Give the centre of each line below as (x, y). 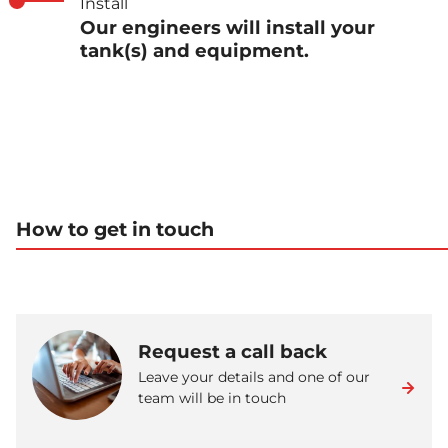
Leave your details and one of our (254, 377)
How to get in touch (115, 228)
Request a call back (232, 352)
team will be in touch (212, 398)
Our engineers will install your (227, 27)
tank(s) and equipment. (194, 50)
